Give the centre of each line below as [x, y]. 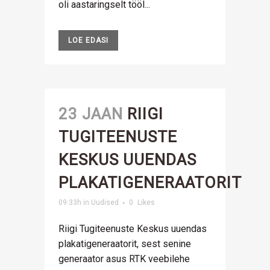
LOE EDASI [88, 40]
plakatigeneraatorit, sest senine [125, 244]
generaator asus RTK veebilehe [124, 259]
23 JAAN [91, 114]
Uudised [105, 202]
